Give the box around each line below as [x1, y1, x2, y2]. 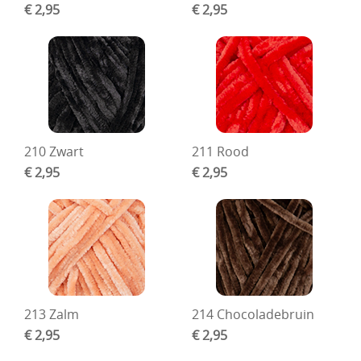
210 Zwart [24, 143, 85, 161]
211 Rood [191, 143, 249, 161]
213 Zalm [24, 305, 80, 324]
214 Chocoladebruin [191, 305, 314, 324]
